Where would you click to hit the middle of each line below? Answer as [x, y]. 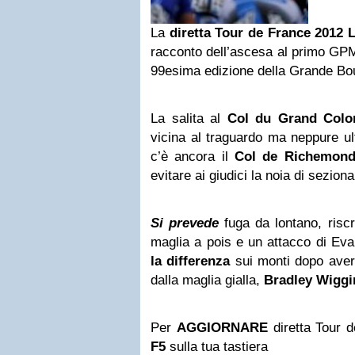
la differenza [191, 261]
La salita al [189, 118]
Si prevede [185, 223]
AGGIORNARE [222, 328]
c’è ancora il [193, 157]
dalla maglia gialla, [207, 280]
